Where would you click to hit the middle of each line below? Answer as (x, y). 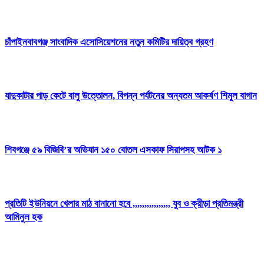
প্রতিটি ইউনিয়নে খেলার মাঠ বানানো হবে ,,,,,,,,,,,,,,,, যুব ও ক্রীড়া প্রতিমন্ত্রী (124, 203)
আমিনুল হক (24, 217)
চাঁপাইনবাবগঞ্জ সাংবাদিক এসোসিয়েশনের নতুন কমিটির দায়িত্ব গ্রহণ (109, 42)
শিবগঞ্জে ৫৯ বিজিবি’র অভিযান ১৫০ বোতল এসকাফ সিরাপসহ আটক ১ (113, 150)
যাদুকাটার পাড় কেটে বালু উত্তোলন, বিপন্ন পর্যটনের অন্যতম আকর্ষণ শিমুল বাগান (131, 96)
